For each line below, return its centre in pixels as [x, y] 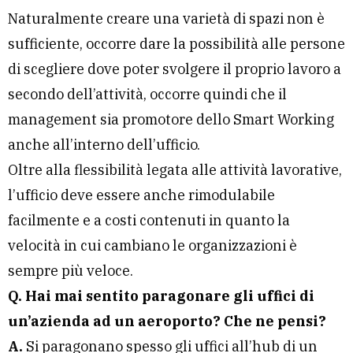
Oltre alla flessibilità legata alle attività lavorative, [175, 170]
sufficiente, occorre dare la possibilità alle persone [176, 44]
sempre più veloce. [71, 271]
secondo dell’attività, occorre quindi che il [147, 95]
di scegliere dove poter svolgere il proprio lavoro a [175, 69]
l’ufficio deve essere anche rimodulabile [141, 195]
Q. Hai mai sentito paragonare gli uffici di [161, 296]
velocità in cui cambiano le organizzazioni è [152, 246]
